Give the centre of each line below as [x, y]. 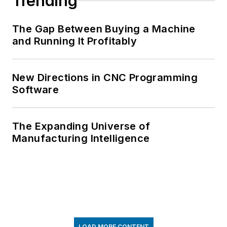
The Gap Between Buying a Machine [104, 29]
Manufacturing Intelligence [81, 139]
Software [36, 90]
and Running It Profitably [74, 41]
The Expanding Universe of [81, 126]
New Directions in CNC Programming [105, 78]
